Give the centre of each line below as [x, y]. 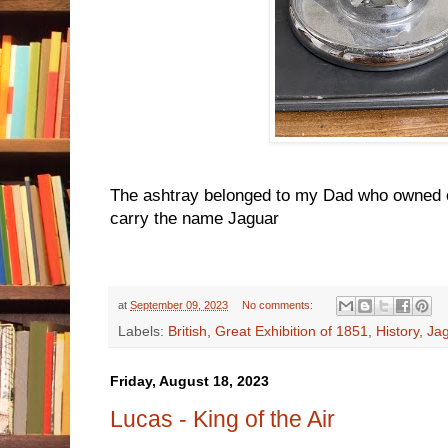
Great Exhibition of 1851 [291, 332]
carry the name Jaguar [199, 218]
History [397, 332]
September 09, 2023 [179, 304]
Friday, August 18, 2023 [189, 381]
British [187, 332]
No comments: [278, 304]
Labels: [143, 332]
